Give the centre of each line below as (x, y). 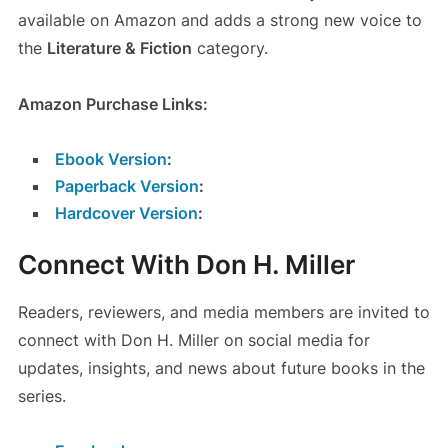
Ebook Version (110, 158)
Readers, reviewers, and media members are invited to (223, 311)
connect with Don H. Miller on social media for (193, 339)
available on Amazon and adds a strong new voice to (219, 19)
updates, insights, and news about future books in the (221, 367)
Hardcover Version (126, 212)
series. (41, 395)
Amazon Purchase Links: (112, 103)
